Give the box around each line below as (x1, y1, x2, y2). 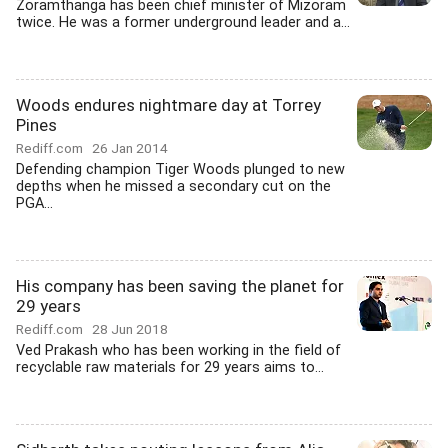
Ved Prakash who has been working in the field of (16, 342, 341, 359)
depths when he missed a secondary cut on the (16, 178, 331, 195)
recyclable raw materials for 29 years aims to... (16, 359, 324, 376)
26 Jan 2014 (92, 140, 168, 156)
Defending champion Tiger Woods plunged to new (16, 161, 345, 178)
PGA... (16, 195, 53, 212)
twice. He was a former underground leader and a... (16, 14, 350, 31)
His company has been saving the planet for (16, 276, 344, 296)
